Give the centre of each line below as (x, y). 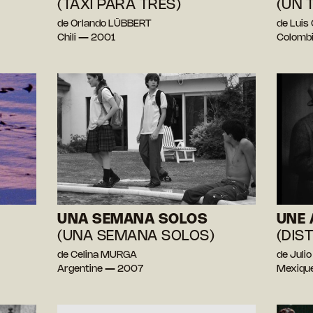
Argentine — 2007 (101, 270)
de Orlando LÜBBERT (105, 24)
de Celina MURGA (97, 256)
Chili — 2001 (87, 38)
